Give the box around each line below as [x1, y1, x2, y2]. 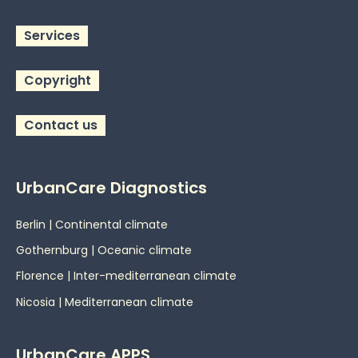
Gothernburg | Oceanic [16, 242, 145, 258]
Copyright [24, 70, 91, 89]
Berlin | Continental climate [16, 216, 168, 233]
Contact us [24, 115, 97, 134]
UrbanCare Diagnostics [16, 176, 207, 199]
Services [24, 26, 80, 45]
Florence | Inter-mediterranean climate [16, 268, 237, 284]
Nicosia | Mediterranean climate [16, 293, 193, 310]
